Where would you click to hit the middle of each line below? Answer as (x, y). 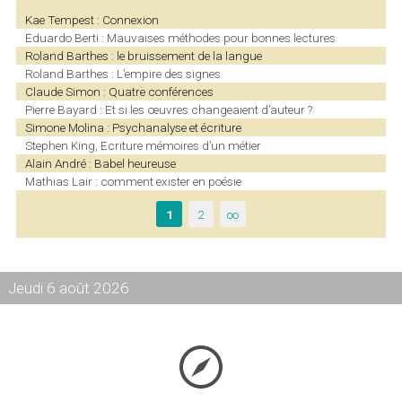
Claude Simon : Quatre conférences (119, 92)
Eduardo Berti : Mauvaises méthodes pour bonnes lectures (180, 38)
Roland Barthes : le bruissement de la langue (143, 56)
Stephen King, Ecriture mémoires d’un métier (143, 146)
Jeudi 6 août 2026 (68, 288)
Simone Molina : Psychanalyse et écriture (133, 128)
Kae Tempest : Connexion (92, 20)
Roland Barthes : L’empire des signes (122, 74)
